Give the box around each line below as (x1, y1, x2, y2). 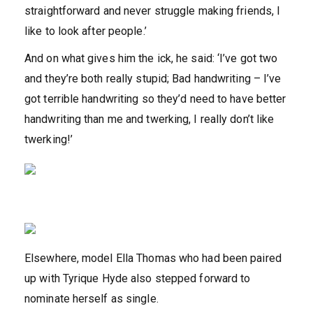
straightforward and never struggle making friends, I (24, 4, 281, 18)
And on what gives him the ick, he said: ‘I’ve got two (24, 52, 278, 66)
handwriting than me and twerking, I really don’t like (24, 112, 275, 126)
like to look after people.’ (24, 24, 147, 38)
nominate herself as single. (24, 292, 159, 306)
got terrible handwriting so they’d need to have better (24, 92, 286, 106)
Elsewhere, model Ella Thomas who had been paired (24, 252, 282, 265)
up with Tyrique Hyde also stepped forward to (24, 272, 251, 286)
